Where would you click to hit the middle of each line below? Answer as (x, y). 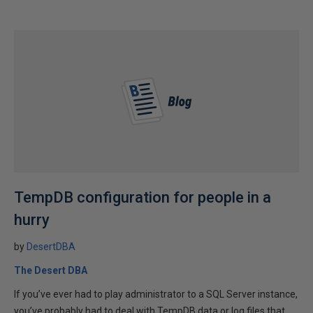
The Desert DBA (51, 270)
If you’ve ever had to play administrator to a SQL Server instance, (156, 294)
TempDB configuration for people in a (143, 197)
